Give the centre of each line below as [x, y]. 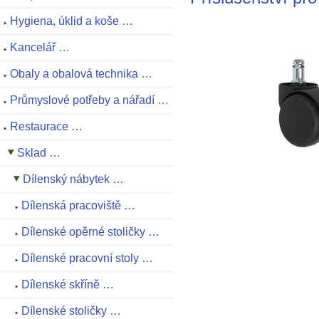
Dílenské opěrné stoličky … [90, 232]
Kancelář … [40, 48]
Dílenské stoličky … [71, 311]
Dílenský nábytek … [73, 179]
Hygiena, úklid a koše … [72, 21]
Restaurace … [46, 127]
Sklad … [39, 153]
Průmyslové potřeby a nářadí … [89, 100]
